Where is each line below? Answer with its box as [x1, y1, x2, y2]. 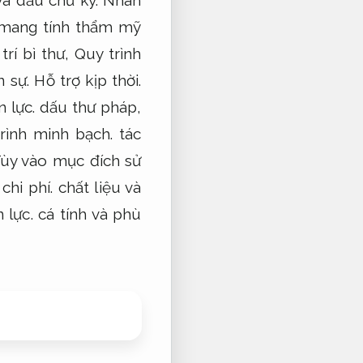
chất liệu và [53, 177, 142, 196]
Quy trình [75, 44, 142, 62]
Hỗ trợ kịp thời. [34, 70, 142, 89]
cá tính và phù [32, 204, 142, 223]
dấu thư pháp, [34, 97, 142, 116]
